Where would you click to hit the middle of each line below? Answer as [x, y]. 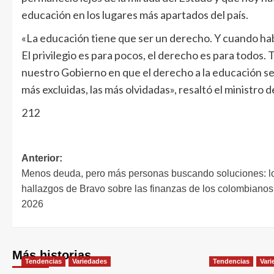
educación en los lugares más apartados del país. [135, 15]
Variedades [90, 261]
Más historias [52, 255]
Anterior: [42, 158]
